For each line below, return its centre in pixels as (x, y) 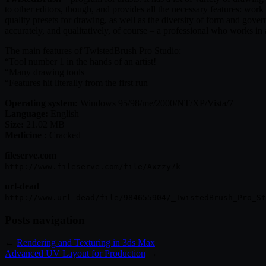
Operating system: (41, 103)
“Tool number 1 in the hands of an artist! (80, 61)
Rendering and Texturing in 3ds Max (86, 243)
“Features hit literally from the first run (76, 83)
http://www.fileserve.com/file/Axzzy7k (93, 166)
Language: (26, 113)
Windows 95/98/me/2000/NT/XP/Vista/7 (156, 103)
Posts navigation (45, 220)
